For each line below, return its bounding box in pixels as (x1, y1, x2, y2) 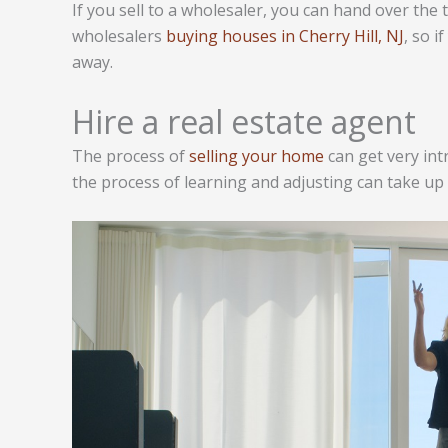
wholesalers (72, 24, 166, 47)
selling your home (189, 145, 324, 168)
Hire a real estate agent (72, 100, 416, 144)
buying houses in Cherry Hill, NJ (166, 24, 404, 47)
